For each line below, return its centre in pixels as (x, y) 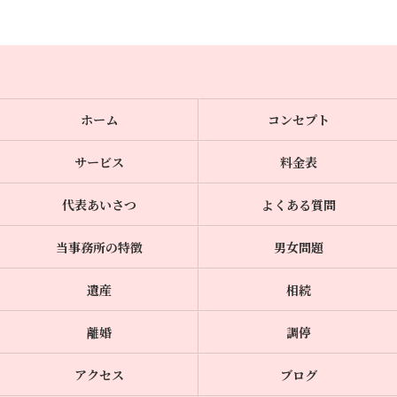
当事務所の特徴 (99, 247)
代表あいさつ (99, 205)
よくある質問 (298, 205)
